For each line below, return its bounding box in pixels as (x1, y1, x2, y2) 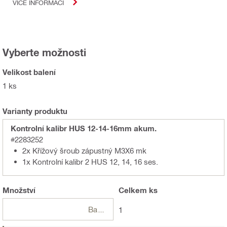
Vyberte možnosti (3, 46, 86, 59)
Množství (3, 185, 35, 195)
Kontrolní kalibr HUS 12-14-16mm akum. (11, 124, 157, 133)
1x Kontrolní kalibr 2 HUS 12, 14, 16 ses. (22, 157, 158, 167)
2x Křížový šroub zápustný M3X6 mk (22, 146, 146, 156)
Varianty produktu (3, 106, 67, 116)
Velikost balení (3, 67, 56, 77)
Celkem (119, 185, 147, 195)
